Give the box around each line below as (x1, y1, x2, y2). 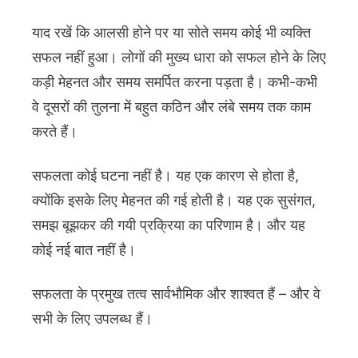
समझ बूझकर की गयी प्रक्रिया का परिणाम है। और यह (32, 217, 305, 234)
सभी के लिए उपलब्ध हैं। (32, 310, 153, 328)
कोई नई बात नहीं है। (32, 241, 136, 259)
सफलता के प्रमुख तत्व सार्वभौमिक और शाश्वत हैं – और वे (32, 285, 320, 303)
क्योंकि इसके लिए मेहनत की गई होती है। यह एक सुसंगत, (32, 192, 316, 209)
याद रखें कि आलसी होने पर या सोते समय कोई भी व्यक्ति (32, 24, 311, 42)
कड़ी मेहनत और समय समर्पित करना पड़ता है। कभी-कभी (32, 74, 317, 91)
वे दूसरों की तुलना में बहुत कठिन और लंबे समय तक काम (32, 98, 311, 116)
